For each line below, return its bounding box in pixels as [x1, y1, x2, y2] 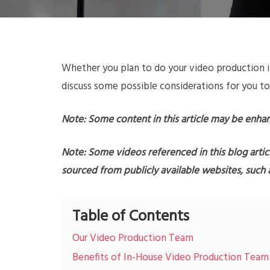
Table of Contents [72, 204, 189, 229]
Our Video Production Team [72, 230, 193, 246]
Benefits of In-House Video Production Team [72, 250, 269, 266]
